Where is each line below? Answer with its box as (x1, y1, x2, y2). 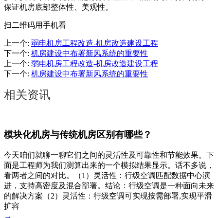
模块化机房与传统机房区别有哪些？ (4, 129, 152, 140)
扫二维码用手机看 (4, 21, 66, 30)
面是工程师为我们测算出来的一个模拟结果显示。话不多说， (4, 161, 214, 169)
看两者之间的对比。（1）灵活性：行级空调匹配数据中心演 (4, 171, 210, 180)
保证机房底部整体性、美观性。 (4, 3, 113, 12)
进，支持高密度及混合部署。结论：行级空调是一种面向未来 (4, 181, 214, 190)
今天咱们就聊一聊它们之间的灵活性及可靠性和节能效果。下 (4, 150, 214, 159)
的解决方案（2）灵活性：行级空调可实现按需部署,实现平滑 (4, 191, 212, 200)
